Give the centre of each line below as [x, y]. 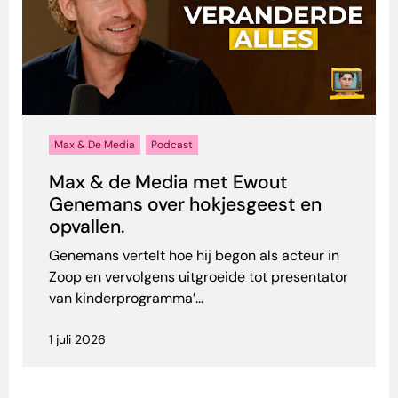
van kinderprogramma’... [126, 298]
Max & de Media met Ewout [168, 182]
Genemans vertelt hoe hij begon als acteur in [194, 255]
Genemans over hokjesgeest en [185, 204]
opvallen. [87, 226]
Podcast [172, 144]
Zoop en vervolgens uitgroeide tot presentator [199, 276]
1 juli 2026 [77, 339]
